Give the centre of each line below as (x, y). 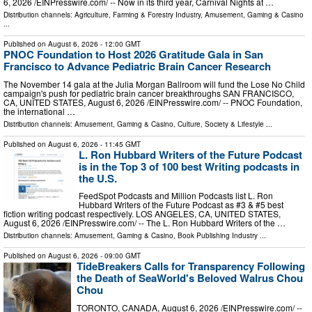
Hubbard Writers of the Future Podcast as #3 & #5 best (181, 205)
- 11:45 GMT (119, 144)
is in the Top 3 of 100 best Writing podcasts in (189, 166)
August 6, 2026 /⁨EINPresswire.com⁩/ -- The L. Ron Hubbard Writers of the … (145, 223)
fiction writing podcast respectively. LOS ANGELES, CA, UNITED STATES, (142, 214)
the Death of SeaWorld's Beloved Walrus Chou (190, 278)
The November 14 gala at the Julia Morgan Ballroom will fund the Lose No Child (154, 84)
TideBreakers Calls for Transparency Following (191, 266)
